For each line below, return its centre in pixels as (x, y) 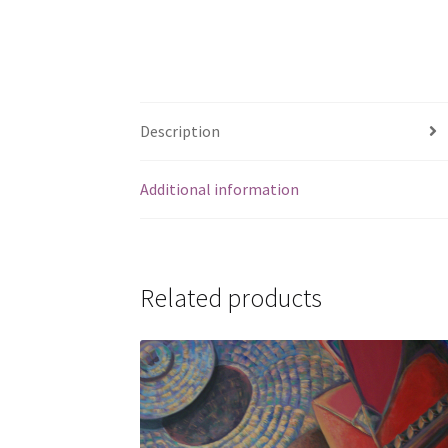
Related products (231, 298)
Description (180, 130)
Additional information (220, 188)
